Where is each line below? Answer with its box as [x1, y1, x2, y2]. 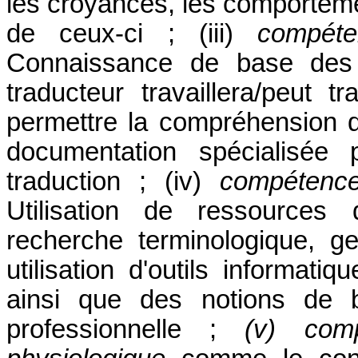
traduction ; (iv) [6, 166, 220, 196]
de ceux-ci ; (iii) [6, 18, 257, 48]
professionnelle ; [6, 314, 245, 344]
